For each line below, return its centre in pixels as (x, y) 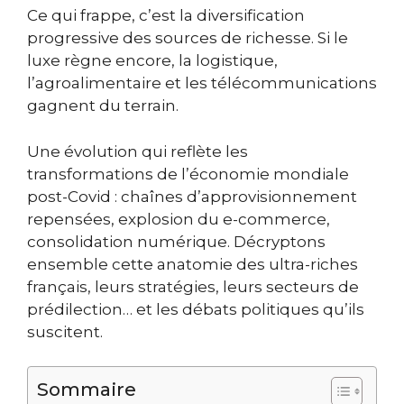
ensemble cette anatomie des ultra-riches (193, 264)
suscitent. (65, 331)
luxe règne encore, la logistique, (152, 61)
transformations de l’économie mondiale (188, 174)
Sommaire (87, 390)
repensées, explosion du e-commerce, (179, 219)
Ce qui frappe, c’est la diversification (166, 16)
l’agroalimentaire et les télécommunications (202, 83)
